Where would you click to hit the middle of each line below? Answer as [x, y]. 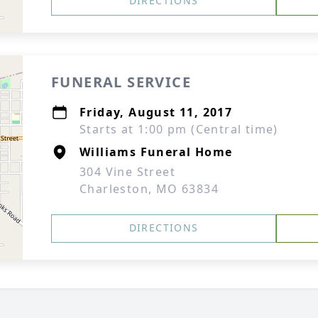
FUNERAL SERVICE [121, 82]
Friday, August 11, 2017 [156, 112]
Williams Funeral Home [156, 152]
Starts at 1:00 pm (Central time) [179, 129]
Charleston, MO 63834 [149, 189]
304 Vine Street [127, 172]
